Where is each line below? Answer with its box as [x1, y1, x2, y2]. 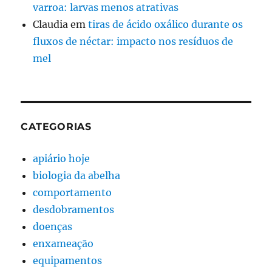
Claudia [33, 18, 69, 30]
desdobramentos [33, 203, 115, 216]
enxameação [33, 237, 94, 250]
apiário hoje [33, 152, 90, 165]
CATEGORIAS [21, 120, 92, 132]
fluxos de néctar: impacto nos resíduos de [33, 35, 234, 47]
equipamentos [33, 254, 103, 267]
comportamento [33, 186, 112, 199]
